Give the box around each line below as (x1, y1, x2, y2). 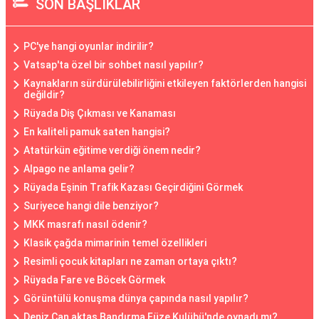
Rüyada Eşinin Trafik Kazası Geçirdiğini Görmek (23, 182, 243, 193)
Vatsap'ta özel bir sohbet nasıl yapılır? (23, 59, 204, 70)
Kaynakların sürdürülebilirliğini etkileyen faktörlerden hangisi (23, 78, 306, 89)
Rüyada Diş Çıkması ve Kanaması (23, 108, 176, 119)
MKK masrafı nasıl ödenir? (23, 219, 147, 230)
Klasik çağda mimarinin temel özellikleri (23, 237, 206, 249)
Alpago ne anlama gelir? (23, 163, 135, 174)
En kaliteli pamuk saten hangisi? (23, 126, 170, 137)
